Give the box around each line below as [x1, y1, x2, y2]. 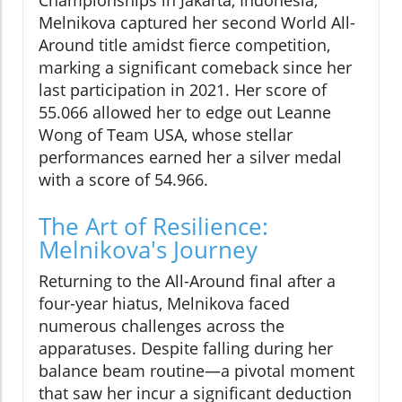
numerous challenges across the [39, 314, 284, 336]
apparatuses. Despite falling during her [39, 336, 333, 359]
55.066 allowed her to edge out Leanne [39, 100, 331, 123]
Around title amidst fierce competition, [39, 33, 330, 56]
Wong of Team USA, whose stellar [39, 123, 293, 145]
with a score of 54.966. [39, 168, 208, 190]
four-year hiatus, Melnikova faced [39, 292, 290, 314]
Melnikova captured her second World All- [39, 11, 355, 33]
